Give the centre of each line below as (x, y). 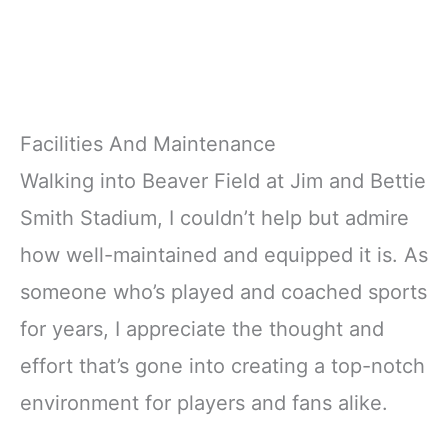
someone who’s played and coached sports (223, 292)
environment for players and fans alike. (204, 403)
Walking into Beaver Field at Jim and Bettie (223, 181)
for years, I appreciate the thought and (202, 329)
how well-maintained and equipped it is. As (224, 255)
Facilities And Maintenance (148, 144)
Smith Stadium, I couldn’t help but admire (214, 218)
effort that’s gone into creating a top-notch (222, 366)
